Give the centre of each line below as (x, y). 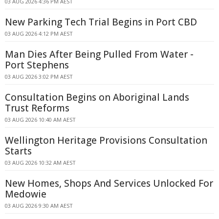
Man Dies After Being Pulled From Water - (99, 54)
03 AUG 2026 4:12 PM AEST (39, 33)
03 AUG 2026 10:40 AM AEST (40, 120)
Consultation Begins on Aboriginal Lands (97, 97)
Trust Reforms (37, 108)
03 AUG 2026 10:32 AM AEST (40, 163)
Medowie (26, 194)
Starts (18, 151)
